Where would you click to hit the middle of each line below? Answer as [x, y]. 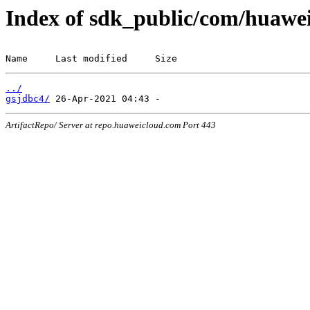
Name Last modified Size [91, 58]
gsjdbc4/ [28, 99]
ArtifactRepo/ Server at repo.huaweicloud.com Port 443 [111, 125]
